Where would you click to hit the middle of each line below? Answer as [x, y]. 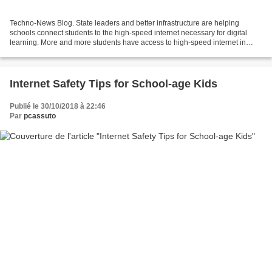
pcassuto [40, 116]
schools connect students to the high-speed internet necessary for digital [128, 33]
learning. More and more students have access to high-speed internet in [128, 43]
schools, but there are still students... [69, 53]
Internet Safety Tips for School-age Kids [114, 84]
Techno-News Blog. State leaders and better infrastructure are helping [124, 23]
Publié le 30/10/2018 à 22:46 [58, 107]
